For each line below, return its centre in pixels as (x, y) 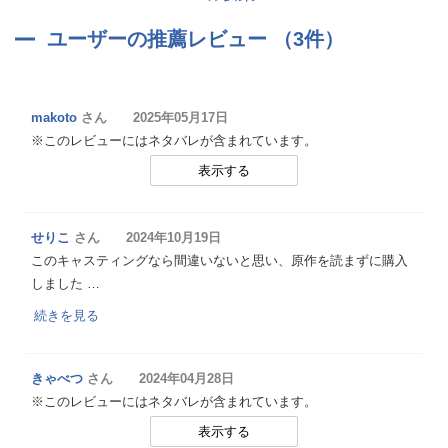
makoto (54, 117)
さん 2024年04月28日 (158, 378)
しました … (65, 283)
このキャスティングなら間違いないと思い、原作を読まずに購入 (219, 260)
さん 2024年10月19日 (145, 237)
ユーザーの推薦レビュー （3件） (195, 39)
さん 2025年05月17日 (152, 117)
